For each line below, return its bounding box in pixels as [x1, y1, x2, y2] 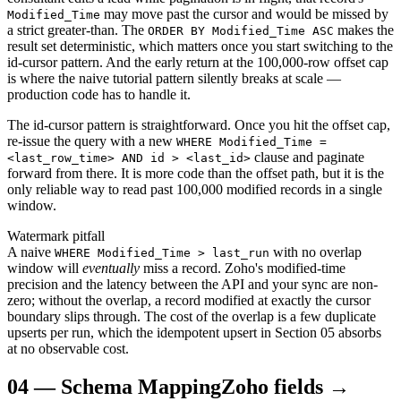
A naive [7, 244, 55, 260]
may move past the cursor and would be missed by [100, 6, 388, 22]
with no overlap [269, 244, 362, 260]
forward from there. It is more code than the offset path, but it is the [7, 166, 384, 182]
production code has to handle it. [7, 87, 191, 103]
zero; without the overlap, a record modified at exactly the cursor [7, 293, 371, 309]
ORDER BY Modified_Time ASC [148, 24, 334, 38]
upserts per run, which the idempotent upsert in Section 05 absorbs [7, 325, 381, 341]
